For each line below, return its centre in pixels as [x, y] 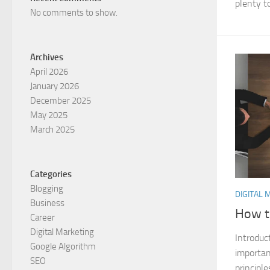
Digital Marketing [62, 232]
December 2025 [61, 100]
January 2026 [55, 86]
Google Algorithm [63, 246]
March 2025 [52, 129]
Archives [47, 57]
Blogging [47, 188]
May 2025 [49, 115]
